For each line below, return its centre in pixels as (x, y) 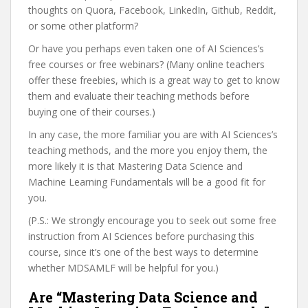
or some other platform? (83, 26)
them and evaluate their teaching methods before (139, 96)
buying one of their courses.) (92, 112)
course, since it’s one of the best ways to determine (143, 252)
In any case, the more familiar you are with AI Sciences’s (153, 134)
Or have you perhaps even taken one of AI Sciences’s (146, 48)
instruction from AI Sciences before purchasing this (141, 236)
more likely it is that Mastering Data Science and (135, 166)
